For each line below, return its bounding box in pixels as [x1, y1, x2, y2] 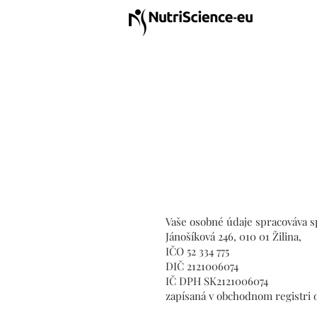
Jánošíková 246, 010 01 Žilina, [166, 229, 301, 243]
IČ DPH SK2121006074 [166, 273, 268, 288]
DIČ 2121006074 [166, 258, 238, 273]
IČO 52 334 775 [166, 243, 229, 258]
